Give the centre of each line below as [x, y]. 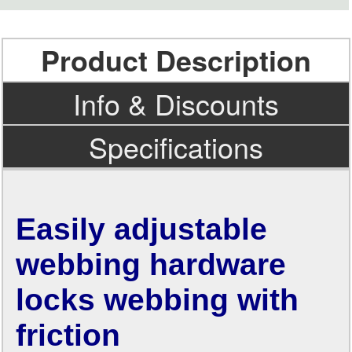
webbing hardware [151, 264]
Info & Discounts [176, 104]
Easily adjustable [142, 228]
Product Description [176, 60]
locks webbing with [158, 299]
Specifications [176, 147]
